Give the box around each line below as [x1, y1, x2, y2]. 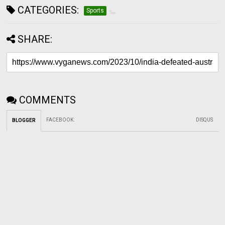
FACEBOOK [46, 117, 74, 123]
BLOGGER [12, 117, 36, 123]
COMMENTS [19, 93, 76, 106]
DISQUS [196, 117, 213, 123]
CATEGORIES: [15, 4, 79, 16]
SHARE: [18, 33, 53, 45]
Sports [86, 7, 104, 14]
